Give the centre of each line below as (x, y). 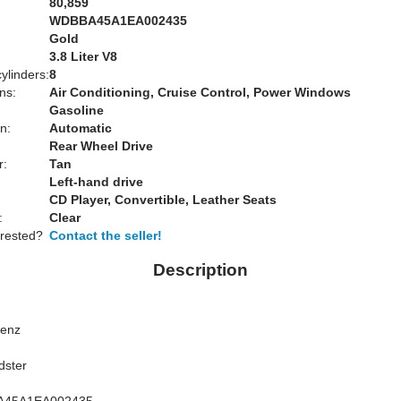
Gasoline (77, 110)
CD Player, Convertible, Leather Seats (163, 200)
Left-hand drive (96, 182)
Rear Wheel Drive (101, 146)
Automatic (81, 128)
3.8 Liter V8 (83, 56)
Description (200, 270)
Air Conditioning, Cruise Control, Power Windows (200, 92)
